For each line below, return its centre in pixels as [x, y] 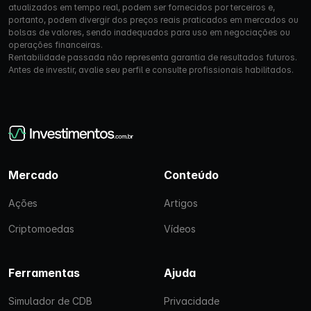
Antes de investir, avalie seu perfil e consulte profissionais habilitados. [151, 70]
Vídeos [180, 228]
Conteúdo [191, 175]
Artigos [181, 203]
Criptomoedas [41, 228]
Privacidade [192, 301]
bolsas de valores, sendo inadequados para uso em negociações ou [149, 33]
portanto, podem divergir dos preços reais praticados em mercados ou [153, 20]
